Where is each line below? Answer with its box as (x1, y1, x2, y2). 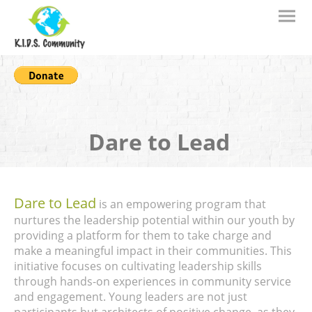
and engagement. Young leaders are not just (14, 289, 247, 305)
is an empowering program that (96, 196, 266, 212)
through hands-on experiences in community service (14, 274, 291, 290)
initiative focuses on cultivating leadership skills (14, 258, 262, 274)
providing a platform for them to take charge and (14, 228, 272, 244)
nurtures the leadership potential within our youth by (14, 212, 295, 228)
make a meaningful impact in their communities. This (14, 243, 292, 259)
